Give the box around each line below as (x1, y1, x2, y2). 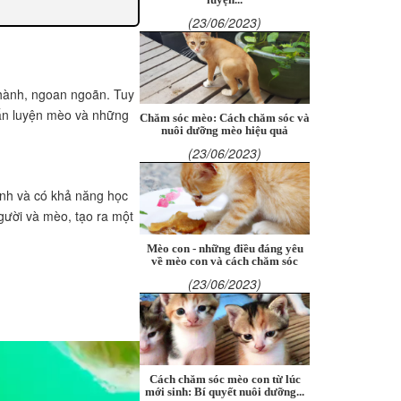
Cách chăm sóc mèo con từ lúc (149, 373, 301, 386)
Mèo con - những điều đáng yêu (146, 243, 303, 255)
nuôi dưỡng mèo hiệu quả (161, 124, 288, 137)
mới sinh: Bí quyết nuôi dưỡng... (145, 386, 304, 398)
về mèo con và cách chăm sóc (151, 255, 298, 268)
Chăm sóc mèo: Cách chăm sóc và (140, 112, 310, 124)
